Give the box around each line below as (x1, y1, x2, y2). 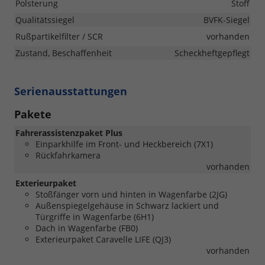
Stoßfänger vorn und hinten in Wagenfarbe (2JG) (35, 188, 227, 200)
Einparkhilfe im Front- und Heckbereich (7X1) (35, 138, 213, 150)
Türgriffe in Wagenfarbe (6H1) (35, 211, 154, 222)
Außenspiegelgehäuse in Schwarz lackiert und (35, 199, 219, 211)
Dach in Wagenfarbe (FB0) (35, 222, 138, 234)
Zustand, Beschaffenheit (15, 47, 112, 59)
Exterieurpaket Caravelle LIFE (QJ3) (35, 233, 171, 245)
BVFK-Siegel (203, 14, 250, 25)
